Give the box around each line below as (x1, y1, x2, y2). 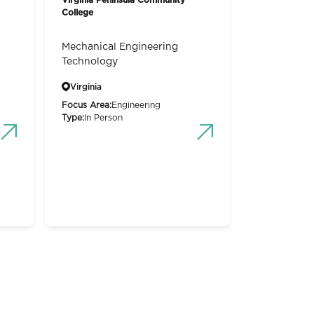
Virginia (70, 82, 102, 91)
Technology (62, 56, 118, 67)
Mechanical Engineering (62, 41, 178, 52)
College (62, 8, 93, 17)
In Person (84, 113, 123, 122)
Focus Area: (62, 100, 111, 109)
